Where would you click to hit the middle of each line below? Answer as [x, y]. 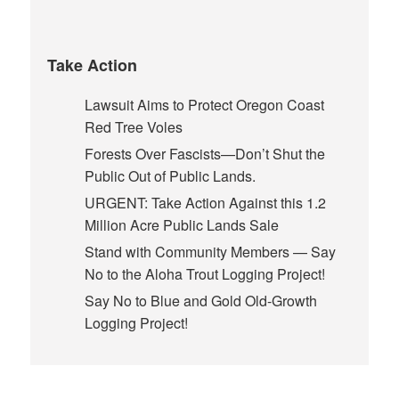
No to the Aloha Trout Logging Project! [204, 273]
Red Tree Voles [133, 126]
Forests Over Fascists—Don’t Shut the [204, 153]
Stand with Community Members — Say [210, 251]
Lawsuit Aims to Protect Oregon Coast [204, 104]
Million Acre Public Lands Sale [181, 224]
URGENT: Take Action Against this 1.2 [205, 202]
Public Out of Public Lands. [170, 175]
